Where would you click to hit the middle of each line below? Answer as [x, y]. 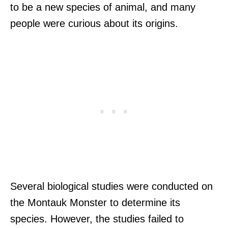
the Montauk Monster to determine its [95, 202]
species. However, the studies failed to [97, 219]
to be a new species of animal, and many [103, 7]
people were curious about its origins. [94, 23]
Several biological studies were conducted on [111, 186]
